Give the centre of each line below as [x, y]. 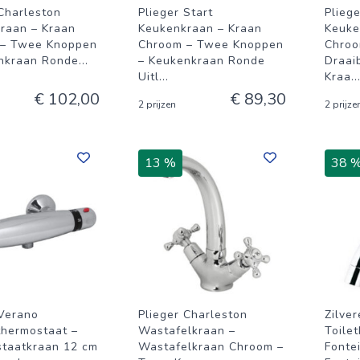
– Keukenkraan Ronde [202, 61]
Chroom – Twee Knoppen [211, 45]
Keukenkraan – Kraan [200, 29]
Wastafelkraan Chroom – [211, 347]
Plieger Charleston [193, 315]
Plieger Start [176, 12]
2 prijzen [157, 104]
